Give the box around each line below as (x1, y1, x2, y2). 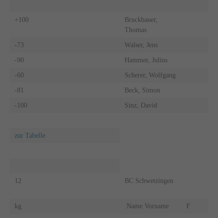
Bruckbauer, (124, 16, 158, 23)
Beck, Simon (124, 86, 160, 94)
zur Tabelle (14, 131, 45, 139)
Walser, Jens (124, 41, 158, 49)
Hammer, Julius (124, 56, 167, 64)
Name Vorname (124, 202, 177, 210)
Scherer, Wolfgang (124, 71, 176, 79)
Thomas (124, 26, 146, 34)
